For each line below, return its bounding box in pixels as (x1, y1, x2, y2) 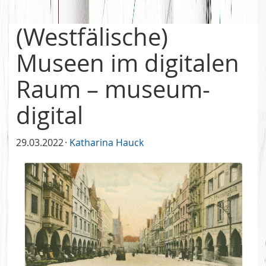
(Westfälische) (16, 20, 168, 53)
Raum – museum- (16, 72, 210, 105)
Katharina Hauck (69, 135, 144, 149)
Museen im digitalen (16, 46, 239, 79)
